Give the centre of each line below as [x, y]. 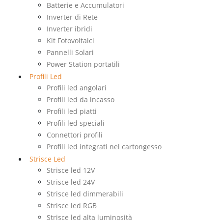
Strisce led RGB [72, 206]
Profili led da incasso [81, 100]
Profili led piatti [72, 111]
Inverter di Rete [72, 17]
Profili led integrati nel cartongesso [104, 147]
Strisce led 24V [71, 182]
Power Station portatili [83, 64]
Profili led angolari [77, 88]
